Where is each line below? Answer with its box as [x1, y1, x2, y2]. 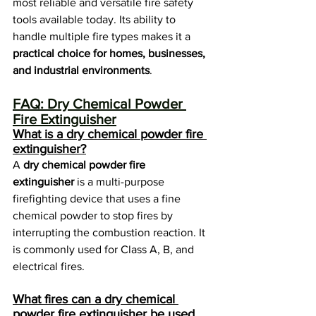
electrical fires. [13, 260, 85, 273]
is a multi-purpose [74, 176, 167, 188]
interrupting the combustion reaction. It [13, 226, 208, 239]
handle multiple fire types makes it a [13, 30, 193, 43]
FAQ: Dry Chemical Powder [13, 96, 186, 112]
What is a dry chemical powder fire [13, 127, 207, 142]
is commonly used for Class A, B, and [13, 243, 197, 256]
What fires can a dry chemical [13, 292, 178, 307]
